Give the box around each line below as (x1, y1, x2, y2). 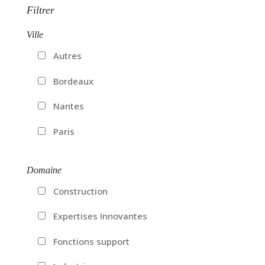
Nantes (53, 100, 84, 112)
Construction (53, 185, 108, 197)
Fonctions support (53, 235, 130, 247)
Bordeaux (53, 75, 93, 87)
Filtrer (26, 4, 54, 17)
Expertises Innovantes (53, 210, 147, 222)
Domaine (26, 164, 62, 175)
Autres (53, 50, 82, 62)
